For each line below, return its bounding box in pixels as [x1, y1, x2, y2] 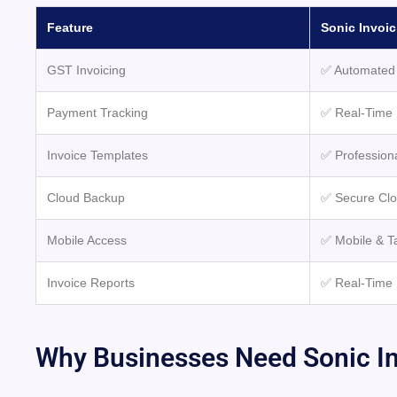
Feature [47, 20, 93, 35]
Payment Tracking [47, 105, 148, 121]
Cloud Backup [47, 191, 125, 206]
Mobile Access [47, 233, 127, 248]
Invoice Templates [47, 148, 148, 163]
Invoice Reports [47, 276, 135, 291]
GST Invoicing [47, 63, 126, 78]
